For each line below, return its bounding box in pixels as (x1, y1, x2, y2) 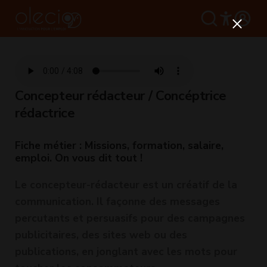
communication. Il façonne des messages (15, 194, 220, 209)
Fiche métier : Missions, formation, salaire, (15, 138, 223, 153)
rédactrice (15, 104, 75, 122)
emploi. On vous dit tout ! (15, 151, 142, 165)
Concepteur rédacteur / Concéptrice (15, 86, 227, 105)
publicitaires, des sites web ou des (15, 228, 187, 242)
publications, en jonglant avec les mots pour (15, 244, 237, 259)
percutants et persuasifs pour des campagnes (15, 211, 245, 225)
